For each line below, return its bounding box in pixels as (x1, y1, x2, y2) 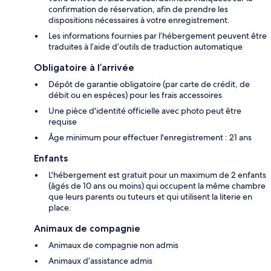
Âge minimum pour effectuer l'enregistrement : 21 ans (48, 132, 252, 143)
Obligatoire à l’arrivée (34, 62, 134, 74)
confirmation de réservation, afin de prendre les (48, 4, 228, 15)
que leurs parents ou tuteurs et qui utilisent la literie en (48, 191, 252, 203)
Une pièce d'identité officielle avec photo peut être (48, 105, 241, 117)
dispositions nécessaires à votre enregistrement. (48, 15, 230, 26)
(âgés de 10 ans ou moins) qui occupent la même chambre (48, 180, 266, 192)
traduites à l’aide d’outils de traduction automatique (48, 41, 243, 53)
